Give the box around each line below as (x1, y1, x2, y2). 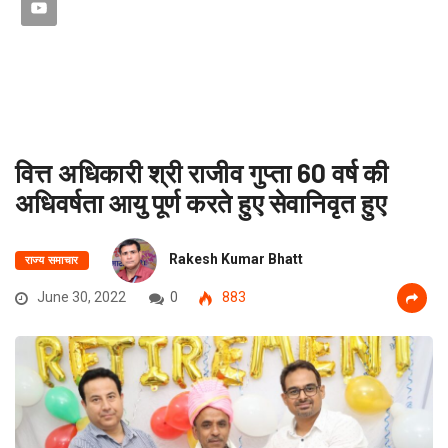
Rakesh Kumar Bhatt (168, 251, 303, 268)
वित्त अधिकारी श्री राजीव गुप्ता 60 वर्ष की (15, 156, 389, 188)
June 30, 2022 (34, 288, 126, 305)
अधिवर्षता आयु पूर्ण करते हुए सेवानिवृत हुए (15, 186, 387, 218)
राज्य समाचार (25, 254, 79, 268)
